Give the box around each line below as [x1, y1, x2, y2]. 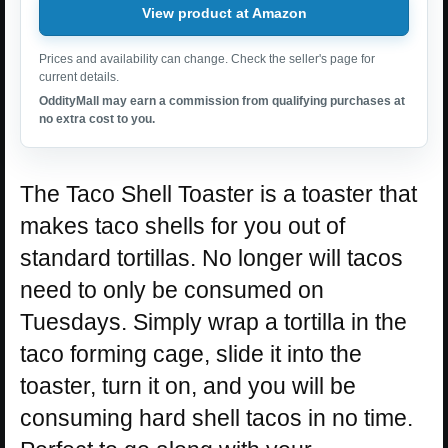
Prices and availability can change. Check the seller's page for [39, 52, 375, 67]
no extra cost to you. [39, 112, 155, 127]
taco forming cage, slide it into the [20, 341, 362, 368]
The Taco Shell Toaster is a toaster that [20, 181, 417, 208]
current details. [39, 70, 119, 85]
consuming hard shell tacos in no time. [20, 405, 413, 432]
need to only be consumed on [20, 277, 324, 304]
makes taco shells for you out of [20, 213, 345, 240]
